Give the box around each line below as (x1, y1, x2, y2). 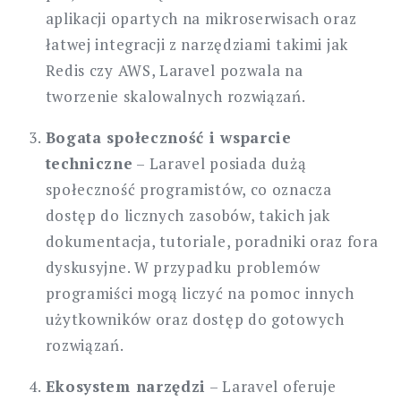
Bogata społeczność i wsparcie (45, 126, 292, 148)
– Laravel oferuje (206, 375, 337, 397)
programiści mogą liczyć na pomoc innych (45, 282, 354, 303)
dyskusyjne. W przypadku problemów (45, 256, 320, 277)
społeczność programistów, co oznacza (45, 178, 332, 200)
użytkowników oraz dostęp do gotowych (45, 308, 345, 329)
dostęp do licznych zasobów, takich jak (45, 204, 331, 226)
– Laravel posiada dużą (132, 152, 307, 174)
